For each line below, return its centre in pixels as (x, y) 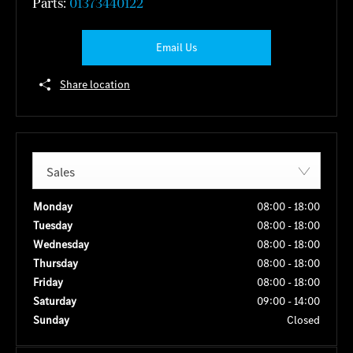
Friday (48, 282)
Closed (303, 320)
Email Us (176, 47)
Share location (95, 84)
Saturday (55, 301)
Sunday (51, 320)
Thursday (56, 264)
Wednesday (61, 245)
